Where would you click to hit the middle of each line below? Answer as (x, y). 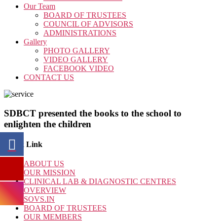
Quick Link (23, 144)
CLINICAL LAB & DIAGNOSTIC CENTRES (100, 182)
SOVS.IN (39, 199)
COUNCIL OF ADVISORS (88, 24)
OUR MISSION (50, 173)
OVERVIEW (45, 190)
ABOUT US (44, 164)
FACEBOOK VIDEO (79, 68)
